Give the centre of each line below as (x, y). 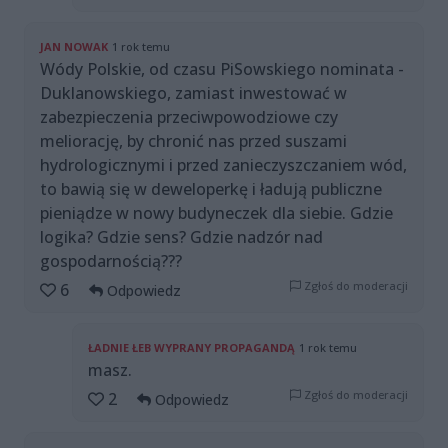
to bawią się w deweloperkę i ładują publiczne (211, 189)
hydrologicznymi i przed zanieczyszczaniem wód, (223, 165)
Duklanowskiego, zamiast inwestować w (193, 93)
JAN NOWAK (74, 47)
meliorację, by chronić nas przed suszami (193, 141)
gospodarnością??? (111, 261)
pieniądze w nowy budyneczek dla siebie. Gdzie (216, 213)
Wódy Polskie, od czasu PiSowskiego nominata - (222, 69)
